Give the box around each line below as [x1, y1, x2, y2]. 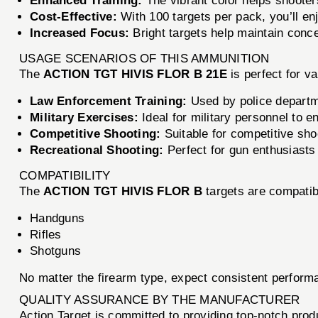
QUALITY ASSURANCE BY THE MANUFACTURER [19, 292, 300, 307]
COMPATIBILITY [19, 168, 111, 182]
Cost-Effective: [30, 9, 117, 23]
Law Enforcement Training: [30, 94, 187, 108]
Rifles [30, 227, 62, 241]
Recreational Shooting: [30, 143, 164, 157]
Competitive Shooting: [30, 126, 161, 141]
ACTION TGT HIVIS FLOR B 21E [43, 67, 227, 81]
